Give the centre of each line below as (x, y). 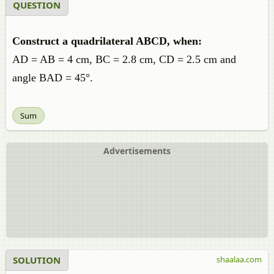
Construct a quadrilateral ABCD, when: (107, 41)
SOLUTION (37, 260)
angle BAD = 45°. (53, 78)
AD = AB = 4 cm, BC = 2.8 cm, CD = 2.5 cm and (124, 59)
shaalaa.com (239, 259)
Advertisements (137, 151)
